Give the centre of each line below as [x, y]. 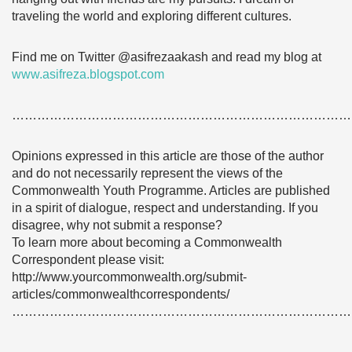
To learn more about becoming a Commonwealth [147, 242]
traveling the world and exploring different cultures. [152, 16]
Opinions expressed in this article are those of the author [168, 156]
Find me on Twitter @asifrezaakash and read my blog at [167, 57]
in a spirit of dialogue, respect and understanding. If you [165, 208]
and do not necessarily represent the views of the [147, 173]
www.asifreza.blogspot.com [88, 74]
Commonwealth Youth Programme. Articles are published [171, 191]
